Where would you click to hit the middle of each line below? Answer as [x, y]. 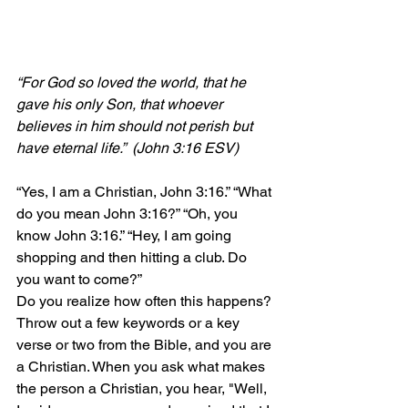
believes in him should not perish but [136, 127]
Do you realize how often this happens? [146, 301]
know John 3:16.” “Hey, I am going [126, 236]
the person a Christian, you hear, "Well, [143, 389]
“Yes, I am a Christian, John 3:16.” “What [146, 192]
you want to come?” [79, 280]
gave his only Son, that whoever [121, 105]
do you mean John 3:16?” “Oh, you [129, 214]
